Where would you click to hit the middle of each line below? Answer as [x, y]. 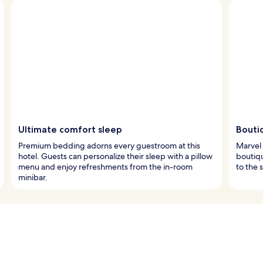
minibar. [33, 177]
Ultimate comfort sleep [70, 129]
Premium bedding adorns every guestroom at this [109, 145]
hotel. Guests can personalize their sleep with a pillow [115, 156]
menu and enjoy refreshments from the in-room [105, 166]
